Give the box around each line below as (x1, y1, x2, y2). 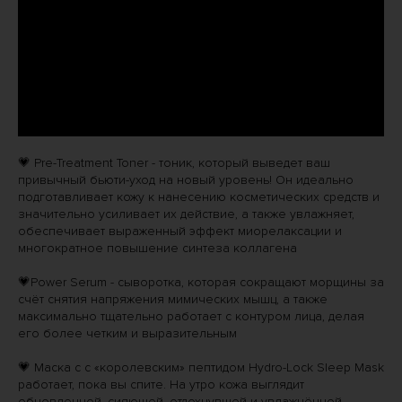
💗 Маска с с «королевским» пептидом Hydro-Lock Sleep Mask (18, 359, 384, 375)
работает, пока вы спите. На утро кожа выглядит (18, 376, 304, 392)
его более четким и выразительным (18, 325, 237, 341)
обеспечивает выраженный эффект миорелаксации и (18, 223, 342, 239)
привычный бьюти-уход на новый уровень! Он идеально (18, 171, 354, 188)
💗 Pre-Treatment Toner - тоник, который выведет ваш (18, 154, 330, 170)
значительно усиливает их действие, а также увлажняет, (18, 205, 354, 222)
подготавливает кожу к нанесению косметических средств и (18, 188, 380, 205)
